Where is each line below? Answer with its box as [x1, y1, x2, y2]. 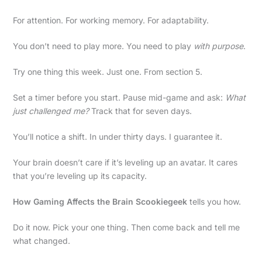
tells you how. [187, 196, 241, 207]
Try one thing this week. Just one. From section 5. [12, 67, 202, 77]
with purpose [193, 41, 243, 51]
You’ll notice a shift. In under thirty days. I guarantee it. [12, 132, 222, 142]
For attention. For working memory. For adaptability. [12, 15, 209, 26]
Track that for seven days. [88, 106, 192, 116]
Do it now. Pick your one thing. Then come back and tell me [12, 222, 240, 233]
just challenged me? [12, 106, 89, 116]
